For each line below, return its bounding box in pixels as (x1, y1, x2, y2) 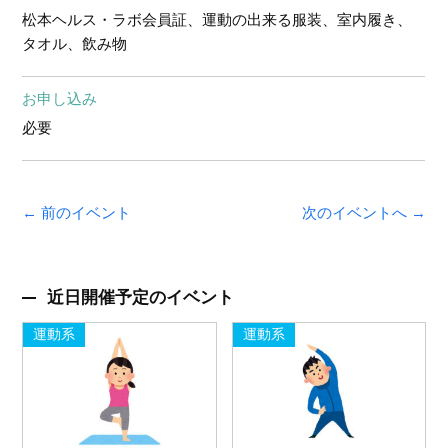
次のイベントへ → (301, 204, 426, 222)
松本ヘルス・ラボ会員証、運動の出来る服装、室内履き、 (22, 11, 413, 29)
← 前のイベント (22, 204, 132, 222)
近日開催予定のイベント (47, 288, 235, 307)
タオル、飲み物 (22, 35, 128, 53)
